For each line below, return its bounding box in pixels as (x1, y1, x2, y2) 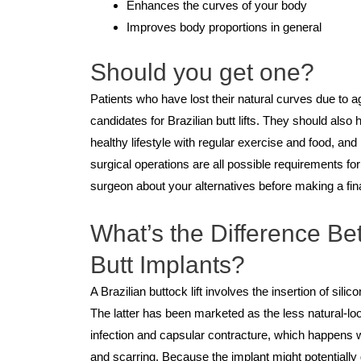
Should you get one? (90, 58, 314, 85)
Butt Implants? (90, 251, 245, 279)
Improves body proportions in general (127, 20, 325, 35)
